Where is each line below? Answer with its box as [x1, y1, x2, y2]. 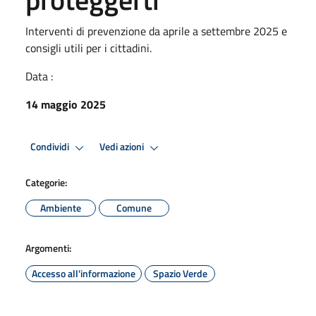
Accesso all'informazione [32, 265, 135, 281]
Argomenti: [25, 240, 71, 255]
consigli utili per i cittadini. [25, 39, 152, 56]
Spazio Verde [152, 265, 207, 281]
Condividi [30, 139, 71, 155]
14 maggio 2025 [25, 95, 106, 113]
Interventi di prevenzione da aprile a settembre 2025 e [25, 22, 287, 39]
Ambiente [40, 200, 81, 215]
